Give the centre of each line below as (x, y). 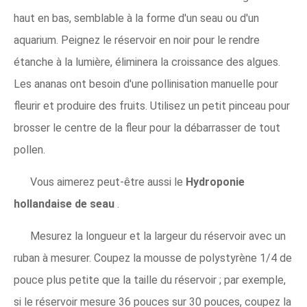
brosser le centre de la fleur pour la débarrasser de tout (147, 127)
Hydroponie (215, 182)
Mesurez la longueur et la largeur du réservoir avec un (158, 236)
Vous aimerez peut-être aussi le (108, 182)
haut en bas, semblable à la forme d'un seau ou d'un (136, 18)
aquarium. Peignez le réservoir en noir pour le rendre (137, 40)
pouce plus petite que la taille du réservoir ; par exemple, (150, 280)
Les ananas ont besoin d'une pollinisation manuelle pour (146, 84)
